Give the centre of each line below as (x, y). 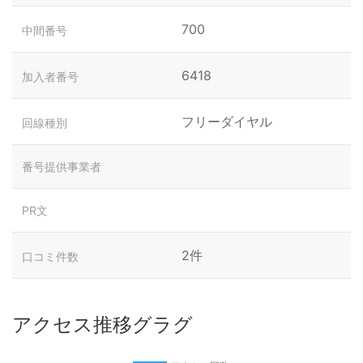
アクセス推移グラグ (102, 325)
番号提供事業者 (62, 167)
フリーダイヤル (227, 122)
